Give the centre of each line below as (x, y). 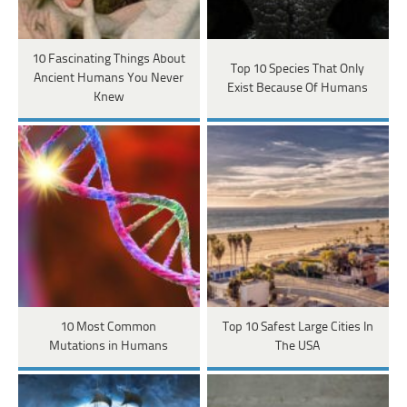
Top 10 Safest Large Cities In (298, 328)
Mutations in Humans (109, 347)
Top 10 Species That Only (298, 69)
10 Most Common (109, 328)
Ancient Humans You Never (109, 79)
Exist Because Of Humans (298, 88)
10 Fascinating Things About (109, 60)
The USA (298, 347)
